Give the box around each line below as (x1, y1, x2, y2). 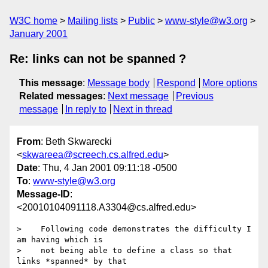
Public (128, 16, 155, 26)
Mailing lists (68, 16, 118, 26)
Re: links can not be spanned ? (10, 52, 186, 65)
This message (19, 78, 83, 88)
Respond (156, 78, 196, 88)
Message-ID (17, 189, 70, 200)
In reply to (65, 104, 106, 114)
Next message (108, 91, 169, 101)
